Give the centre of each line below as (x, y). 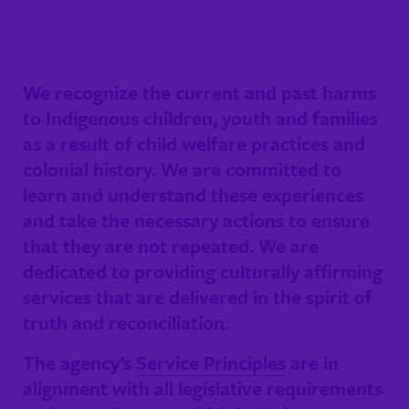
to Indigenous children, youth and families (200, 117)
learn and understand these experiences (193, 194)
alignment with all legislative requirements (203, 388)
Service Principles (211, 362)
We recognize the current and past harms (199, 92)
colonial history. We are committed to (182, 168)
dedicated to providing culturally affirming (203, 271)
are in (312, 362)
